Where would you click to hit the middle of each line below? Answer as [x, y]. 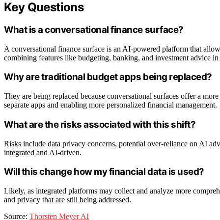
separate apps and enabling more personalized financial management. [110, 105]
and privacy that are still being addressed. [68, 200]
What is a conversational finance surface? [94, 30]
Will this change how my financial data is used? [104, 172]
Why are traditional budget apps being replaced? [108, 77]
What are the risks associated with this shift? [100, 124]
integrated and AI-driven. [43, 152]
